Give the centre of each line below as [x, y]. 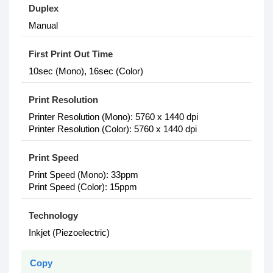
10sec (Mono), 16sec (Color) [86, 71]
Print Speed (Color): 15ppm [83, 187]
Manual [43, 25]
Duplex [44, 8]
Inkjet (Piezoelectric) [69, 232]
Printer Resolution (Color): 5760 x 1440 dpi [113, 129]
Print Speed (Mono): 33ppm [83, 175]
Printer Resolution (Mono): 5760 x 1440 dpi [113, 117]
